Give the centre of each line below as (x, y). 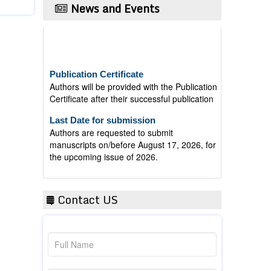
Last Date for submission (103, 108)
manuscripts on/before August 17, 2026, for (133, 132)
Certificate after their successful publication (132, 86)
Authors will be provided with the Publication (133, 74)
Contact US (86, 199)
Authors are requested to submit (111, 120)
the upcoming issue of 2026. (104, 144)
